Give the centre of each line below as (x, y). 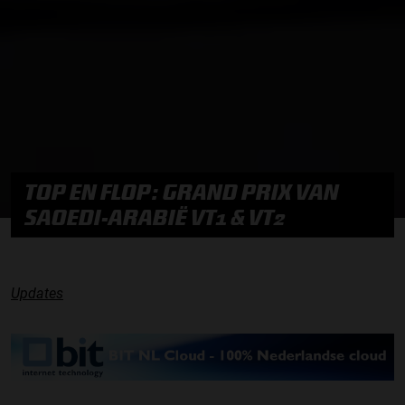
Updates (37, 293)
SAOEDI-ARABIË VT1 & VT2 (155, 217)
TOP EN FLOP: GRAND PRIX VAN (182, 192)
